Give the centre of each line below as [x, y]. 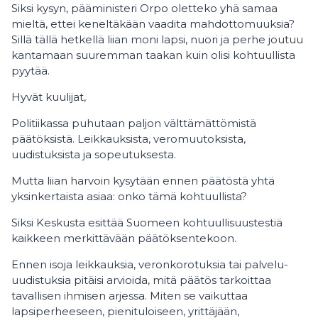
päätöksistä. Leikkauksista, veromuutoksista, [128, 139]
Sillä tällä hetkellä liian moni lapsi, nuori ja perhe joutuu [157, 39]
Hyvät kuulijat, [49, 97]
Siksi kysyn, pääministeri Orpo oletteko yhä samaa [144, 8]
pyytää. [31, 71]
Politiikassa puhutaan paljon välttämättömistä [134, 123]
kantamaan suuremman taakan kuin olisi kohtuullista [153, 55]
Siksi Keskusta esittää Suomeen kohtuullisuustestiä [147, 223]
